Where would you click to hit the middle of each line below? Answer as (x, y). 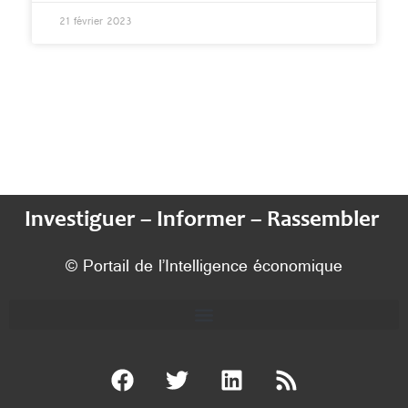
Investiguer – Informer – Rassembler (204, 221)
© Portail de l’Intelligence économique (204, 269)
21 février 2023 (96, 23)
